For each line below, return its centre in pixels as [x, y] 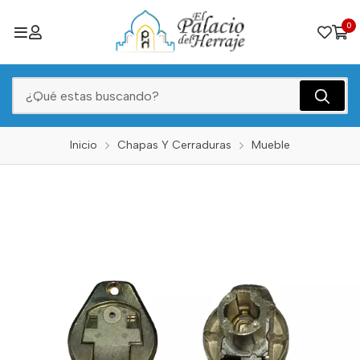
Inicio [84, 145]
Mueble [271, 145]
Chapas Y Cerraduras [174, 145]
